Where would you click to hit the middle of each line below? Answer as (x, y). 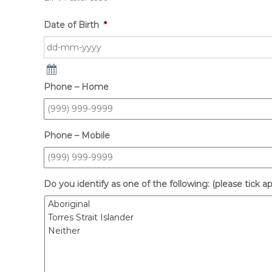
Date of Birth (71, 25)
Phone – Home (76, 87)
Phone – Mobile (77, 135)
